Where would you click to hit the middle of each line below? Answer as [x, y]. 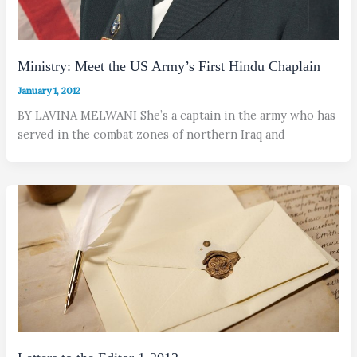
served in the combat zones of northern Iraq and [152, 135]
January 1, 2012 [49, 90]
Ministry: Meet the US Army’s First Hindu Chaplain [169, 66]
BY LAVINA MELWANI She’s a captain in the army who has [177, 116]
